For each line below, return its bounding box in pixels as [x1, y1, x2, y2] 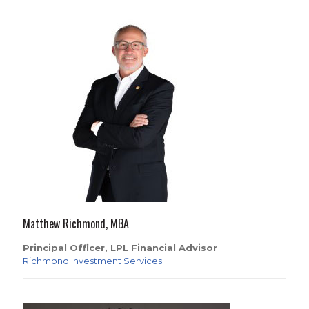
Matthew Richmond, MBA [23, 215, 129, 232]
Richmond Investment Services [23, 255, 162, 266]
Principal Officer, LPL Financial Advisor [23, 242, 217, 253]
